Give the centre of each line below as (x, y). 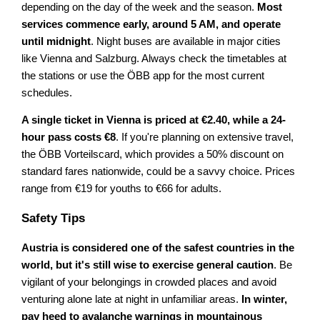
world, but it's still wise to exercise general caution (148, 265)
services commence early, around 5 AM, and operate (151, 24)
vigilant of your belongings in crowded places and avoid (149, 282)
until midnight (56, 41)
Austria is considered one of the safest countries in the (158, 247)
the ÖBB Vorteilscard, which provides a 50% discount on (153, 155)
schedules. (47, 92)
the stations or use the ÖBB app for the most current (143, 75)
